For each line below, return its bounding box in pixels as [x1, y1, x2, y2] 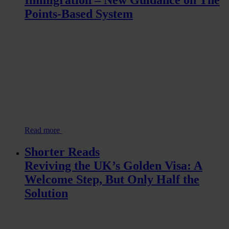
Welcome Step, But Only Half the [25, 173, 199, 187]
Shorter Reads [25, 145, 100, 159]
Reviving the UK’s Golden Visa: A [25, 159, 202, 173]
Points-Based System [25, 7, 133, 20]
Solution [25, 187, 68, 200]
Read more [25, 126, 62, 135]
